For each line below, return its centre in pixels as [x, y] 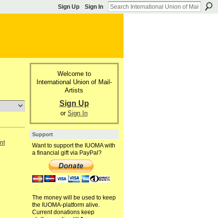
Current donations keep [63, 212]
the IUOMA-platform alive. [66, 205]
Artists [74, 90]
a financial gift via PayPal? [67, 153]
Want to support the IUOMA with [73, 146]
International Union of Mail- [74, 82]
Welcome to [74, 73]
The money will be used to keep [74, 198]
